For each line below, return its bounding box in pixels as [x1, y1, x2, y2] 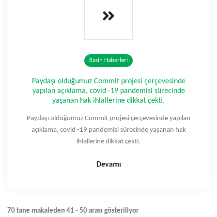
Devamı [96, 161, 121, 169]
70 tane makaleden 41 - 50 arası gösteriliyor [7, 207, 139, 215]
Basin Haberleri [89, 57, 128, 64]
